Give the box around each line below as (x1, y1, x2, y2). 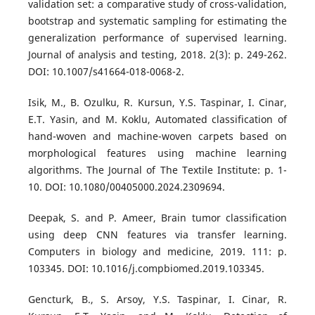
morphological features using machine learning (27, 146, 288, 160)
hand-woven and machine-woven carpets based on (27, 129, 288, 143)
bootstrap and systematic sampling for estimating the (27, 13, 288, 27)
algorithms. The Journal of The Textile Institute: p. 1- (27, 162, 288, 176)
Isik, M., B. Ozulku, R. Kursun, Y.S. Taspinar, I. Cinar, (27, 95, 288, 109)
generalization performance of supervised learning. (27, 30, 288, 44)
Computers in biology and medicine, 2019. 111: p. (27, 244, 288, 258)
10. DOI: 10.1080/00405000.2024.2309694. (27, 179, 225, 193)
